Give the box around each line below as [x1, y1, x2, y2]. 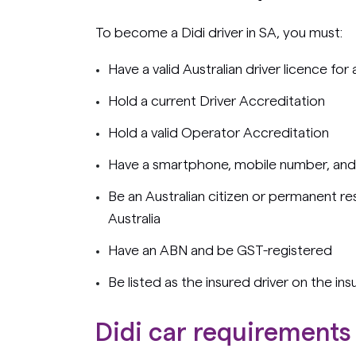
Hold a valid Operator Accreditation [108, 125, 329, 140]
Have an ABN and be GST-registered [108, 242, 332, 257]
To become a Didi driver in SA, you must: [95, 25, 342, 40]
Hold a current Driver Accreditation [108, 93, 325, 108]
